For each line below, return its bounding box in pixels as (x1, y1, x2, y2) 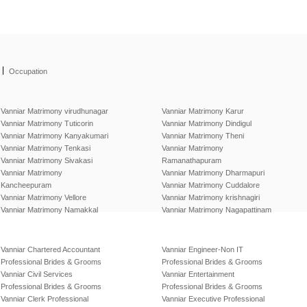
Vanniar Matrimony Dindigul (162, 119, 251, 127)
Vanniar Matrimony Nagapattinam (162, 206, 271, 214)
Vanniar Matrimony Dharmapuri (162, 169, 265, 177)
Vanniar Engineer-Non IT (162, 245, 243, 254)
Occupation (9, 67, 47, 75)
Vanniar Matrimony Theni (162, 132, 244, 140)
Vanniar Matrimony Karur (162, 107, 244, 115)
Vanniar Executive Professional (162, 295, 265, 303)
